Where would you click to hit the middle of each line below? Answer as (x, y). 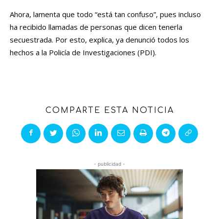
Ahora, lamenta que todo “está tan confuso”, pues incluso (105, 14)
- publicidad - (109, 164)
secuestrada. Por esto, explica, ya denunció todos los (99, 40)
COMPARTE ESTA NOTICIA (109, 111)
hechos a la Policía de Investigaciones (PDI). (83, 53)
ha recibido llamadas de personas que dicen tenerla (96, 27)
